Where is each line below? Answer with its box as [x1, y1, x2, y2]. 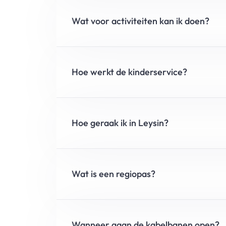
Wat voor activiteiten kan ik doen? [72, 15, 209, 27]
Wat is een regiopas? [72, 167, 155, 180]
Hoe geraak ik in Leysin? [72, 117, 168, 129]
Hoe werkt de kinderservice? [72, 66, 187, 78]
